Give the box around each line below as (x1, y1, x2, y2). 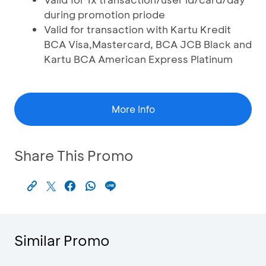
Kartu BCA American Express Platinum (44, 52, 233, 65)
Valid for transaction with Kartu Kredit (44, 23, 231, 36)
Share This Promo (14, 146, 134, 164)
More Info (111, 103, 155, 115)
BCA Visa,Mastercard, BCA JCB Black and (44, 37, 252, 50)
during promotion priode (44, 8, 165, 21)
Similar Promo (14, 231, 110, 249)
